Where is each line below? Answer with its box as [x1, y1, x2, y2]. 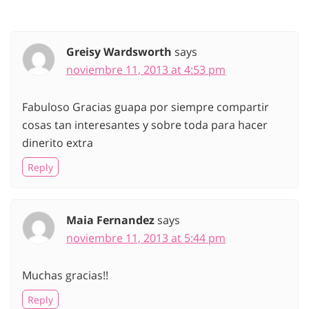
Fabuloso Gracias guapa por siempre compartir [22, 99, 269, 115]
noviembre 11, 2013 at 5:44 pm [66, 230, 226, 246]
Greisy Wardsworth [66, 44, 172, 60]
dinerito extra [22, 135, 93, 151]
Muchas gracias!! [22, 268, 108, 283]
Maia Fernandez [66, 212, 154, 228]
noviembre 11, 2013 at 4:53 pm [66, 62, 226, 78]
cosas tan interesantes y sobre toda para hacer [22, 117, 268, 133]
